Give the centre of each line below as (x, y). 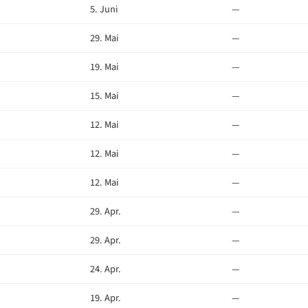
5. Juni (104, 9)
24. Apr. (106, 269)
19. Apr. (106, 298)
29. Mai (104, 38)
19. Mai (104, 67)
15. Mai (104, 96)
